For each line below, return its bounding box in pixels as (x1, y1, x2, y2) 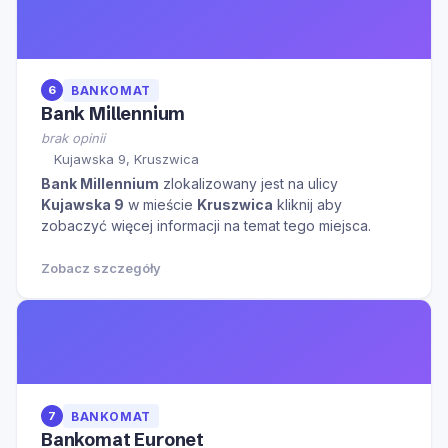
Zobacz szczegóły (41, 260, 161, 277)
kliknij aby (273, 196, 342, 214)
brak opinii (41, 129, 105, 146)
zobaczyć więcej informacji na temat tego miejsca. (41, 217, 371, 235)
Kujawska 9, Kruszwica (54, 151, 199, 168)
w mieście (124, 196, 197, 214)
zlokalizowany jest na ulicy (159, 175, 338, 193)
